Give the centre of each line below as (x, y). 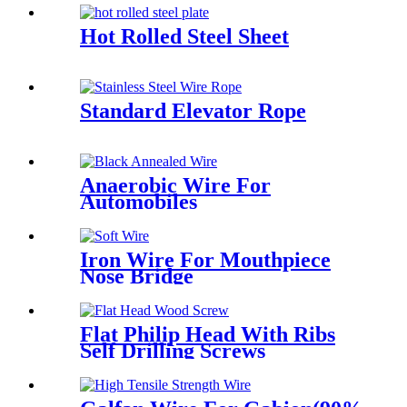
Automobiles (139, 202)
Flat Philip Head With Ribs (208, 334)
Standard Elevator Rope (193, 111)
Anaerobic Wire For (175, 186)
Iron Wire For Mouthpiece (205, 260)
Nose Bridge (137, 277)
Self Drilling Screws (173, 351)
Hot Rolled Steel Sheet (184, 37)
